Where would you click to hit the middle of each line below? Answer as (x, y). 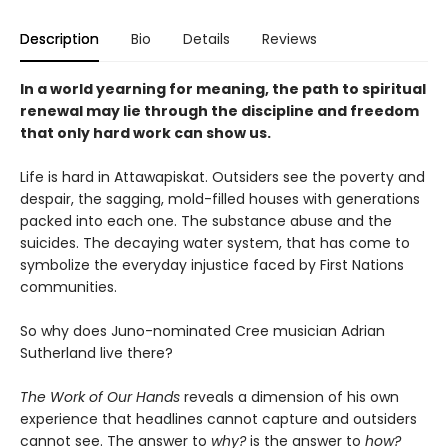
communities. (68, 286)
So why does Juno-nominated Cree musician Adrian (202, 330)
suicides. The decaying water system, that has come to (215, 242)
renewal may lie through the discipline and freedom (219, 110)
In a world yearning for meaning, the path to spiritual (223, 88)
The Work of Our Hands (102, 396)
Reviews (289, 38)
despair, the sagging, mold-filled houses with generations (220, 198)
